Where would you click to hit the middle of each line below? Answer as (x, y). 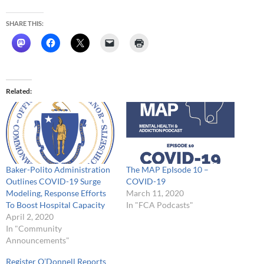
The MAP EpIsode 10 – (167, 170)
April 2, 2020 (30, 217)
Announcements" (38, 240)
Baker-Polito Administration (58, 170)
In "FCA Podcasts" (160, 205)
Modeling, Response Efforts (56, 193)
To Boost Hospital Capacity (55, 205)
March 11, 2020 (155, 193)
